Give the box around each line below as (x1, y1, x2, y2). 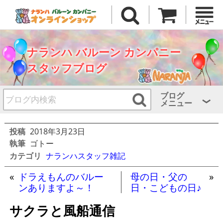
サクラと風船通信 (9, 201, 115, 220)
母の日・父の (130, 170, 188, 183)
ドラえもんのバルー (18, 170, 104, 183)
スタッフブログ (26, 60, 107, 76)
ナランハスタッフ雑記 (45, 150, 125, 161)
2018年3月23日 (29, 125, 85, 137)
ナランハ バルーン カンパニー (26, 44, 181, 60)
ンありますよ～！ (18, 181, 94, 194)
